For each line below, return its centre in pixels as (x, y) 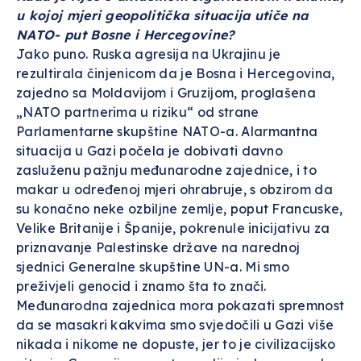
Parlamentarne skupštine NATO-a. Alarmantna (167, 131)
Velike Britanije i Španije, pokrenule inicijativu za (173, 228)
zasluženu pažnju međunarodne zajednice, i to (167, 170)
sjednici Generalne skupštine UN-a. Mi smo (153, 267)
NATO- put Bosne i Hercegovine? (125, 35)
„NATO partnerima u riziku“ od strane (138, 112)
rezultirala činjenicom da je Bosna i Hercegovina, (176, 73)
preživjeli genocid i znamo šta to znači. (141, 286)
